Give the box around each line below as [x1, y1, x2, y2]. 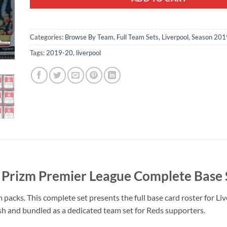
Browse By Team [65, 33, 113, 42]
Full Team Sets [117, 33, 159, 42]
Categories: [30, 33, 65, 42]
